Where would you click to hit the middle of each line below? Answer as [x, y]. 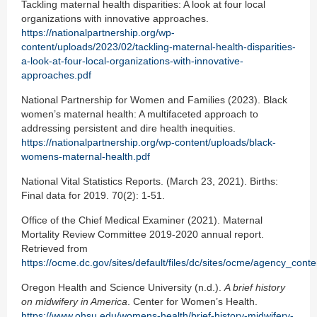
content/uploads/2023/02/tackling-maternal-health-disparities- [158, 47]
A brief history [255, 288]
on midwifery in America [74, 302]
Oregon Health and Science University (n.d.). [123, 288]
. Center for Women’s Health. [192, 302]
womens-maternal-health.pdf [86, 157]
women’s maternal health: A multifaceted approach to [140, 114]
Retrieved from [54, 249]
